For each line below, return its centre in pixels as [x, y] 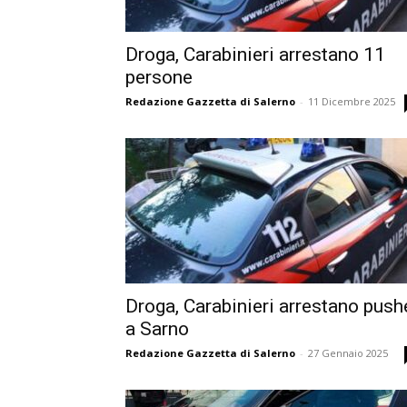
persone [159, 77]
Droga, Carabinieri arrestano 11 [255, 55]
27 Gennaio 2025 [348, 353]
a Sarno [157, 329]
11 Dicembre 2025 [352, 101]
